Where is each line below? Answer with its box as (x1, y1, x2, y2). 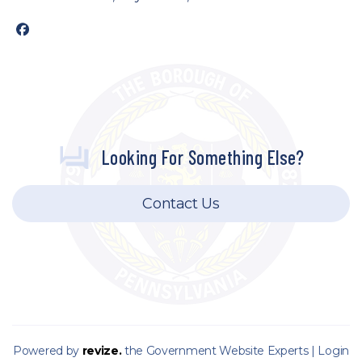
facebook (15, 23, 74, 38)
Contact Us (142, 195, 220, 213)
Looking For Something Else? (102, 145, 305, 169)
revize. (82, 343, 122, 358)
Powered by (13, 343, 82, 358)
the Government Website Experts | (121, 343, 318, 358)
